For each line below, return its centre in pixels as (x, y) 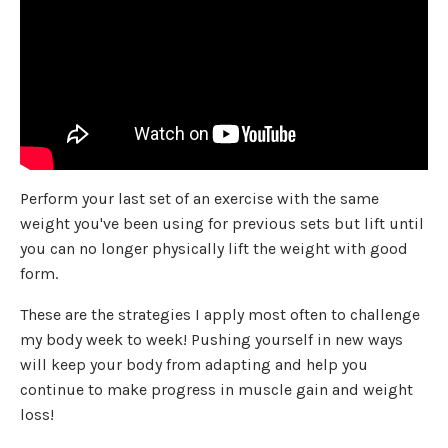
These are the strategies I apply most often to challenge (220, 314)
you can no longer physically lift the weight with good (214, 248)
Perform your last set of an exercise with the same (199, 198)
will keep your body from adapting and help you (194, 364)
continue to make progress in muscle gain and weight (216, 389)
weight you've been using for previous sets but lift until (222, 223)
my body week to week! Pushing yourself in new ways (211, 339)
